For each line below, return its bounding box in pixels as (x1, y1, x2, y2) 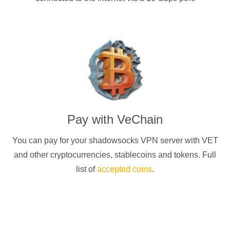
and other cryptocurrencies (14, 150, 110, 159)
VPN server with (140, 136, 202, 145)
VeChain (117, 112, 163, 126)
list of (76, 164, 97, 174)
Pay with (67, 112, 117, 126)
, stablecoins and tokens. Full (110, 150, 216, 159)
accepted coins (97, 164, 152, 174)
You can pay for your (12, 136, 89, 145)
